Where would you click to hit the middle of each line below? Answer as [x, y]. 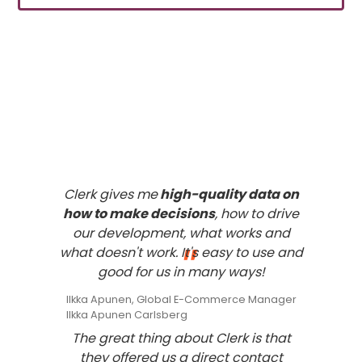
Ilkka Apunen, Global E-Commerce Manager [181, 299]
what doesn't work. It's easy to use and [181, 252]
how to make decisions [139, 213]
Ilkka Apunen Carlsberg [126, 314]
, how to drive [257, 213]
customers [245, 116]
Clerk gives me [110, 194]
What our [107, 116]
